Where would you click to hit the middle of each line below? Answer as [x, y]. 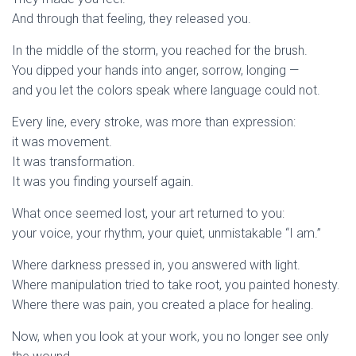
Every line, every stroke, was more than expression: [154, 122]
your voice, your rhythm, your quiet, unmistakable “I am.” [166, 233]
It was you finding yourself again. [103, 182]
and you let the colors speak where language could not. [166, 90]
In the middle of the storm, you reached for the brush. [160, 50]
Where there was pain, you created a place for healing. [163, 305]
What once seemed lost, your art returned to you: [148, 213]
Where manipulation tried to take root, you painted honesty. [176, 285]
